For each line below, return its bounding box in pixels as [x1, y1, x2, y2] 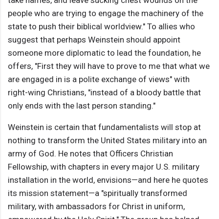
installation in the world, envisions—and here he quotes [8, 175, 208, 185]
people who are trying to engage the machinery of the [8, 8, 203, 19]
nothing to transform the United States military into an [8, 135, 207, 146]
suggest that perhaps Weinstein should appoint [8, 35, 180, 45]
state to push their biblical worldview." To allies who [8, 22, 195, 32]
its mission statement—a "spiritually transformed [8, 188, 187, 198]
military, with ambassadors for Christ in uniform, [8, 201, 185, 212]
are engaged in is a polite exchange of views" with [8, 74, 190, 85]
